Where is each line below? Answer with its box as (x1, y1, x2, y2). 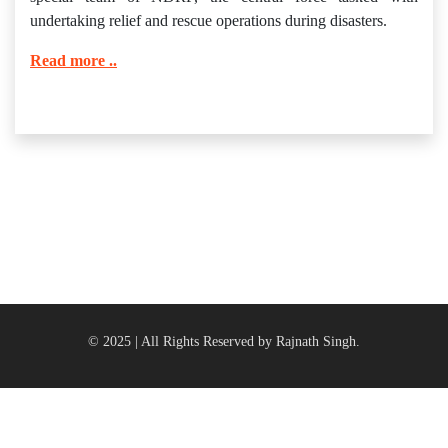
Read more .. (30, 52, 117, 69)
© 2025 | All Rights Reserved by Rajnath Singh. (88, 334, 360, 349)
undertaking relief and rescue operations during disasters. (30, 12, 387, 29)
